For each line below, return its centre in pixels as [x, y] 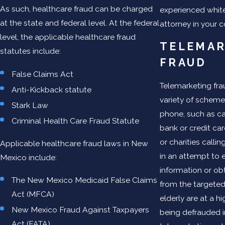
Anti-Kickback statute [53, 89]
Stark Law [31, 105]
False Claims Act [44, 74]
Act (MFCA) [33, 194]
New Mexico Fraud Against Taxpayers [81, 210]
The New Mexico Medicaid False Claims [85, 180]
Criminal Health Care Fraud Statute [76, 121]
